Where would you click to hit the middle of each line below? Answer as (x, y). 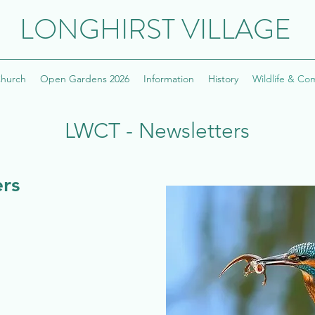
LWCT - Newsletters (157, 131)
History (223, 79)
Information (169, 79)
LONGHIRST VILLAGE (155, 29)
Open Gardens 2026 (85, 79)
